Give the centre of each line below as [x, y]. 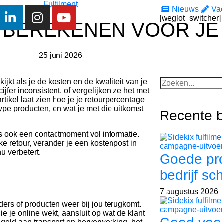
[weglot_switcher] [190, 18]
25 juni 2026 [60, 55]
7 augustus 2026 [189, 192]
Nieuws [185, 9]
